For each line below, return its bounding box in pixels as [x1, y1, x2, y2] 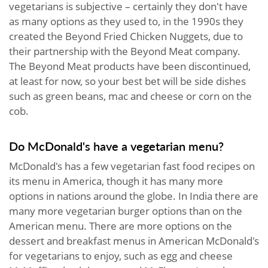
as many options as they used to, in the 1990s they [9, 14, 243, 28]
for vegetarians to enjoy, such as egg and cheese [9, 248, 233, 263]
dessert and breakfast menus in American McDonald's [9, 233, 259, 248]
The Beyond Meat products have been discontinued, [9, 59, 251, 73]
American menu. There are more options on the [9, 218, 232, 233]
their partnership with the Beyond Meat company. [9, 44, 240, 58]
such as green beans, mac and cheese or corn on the [9, 89, 252, 103]
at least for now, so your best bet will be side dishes [9, 74, 246, 88]
